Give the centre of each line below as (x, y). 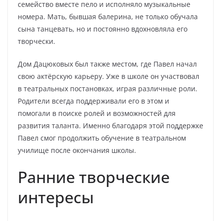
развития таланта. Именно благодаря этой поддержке (110, 126)
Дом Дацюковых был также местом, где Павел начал (107, 64)
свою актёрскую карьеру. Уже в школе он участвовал (109, 76)
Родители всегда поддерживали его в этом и (93, 101)
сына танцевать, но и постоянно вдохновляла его (103, 29)
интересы (56, 197)
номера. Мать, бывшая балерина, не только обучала (108, 17)
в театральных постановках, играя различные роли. (108, 89)
